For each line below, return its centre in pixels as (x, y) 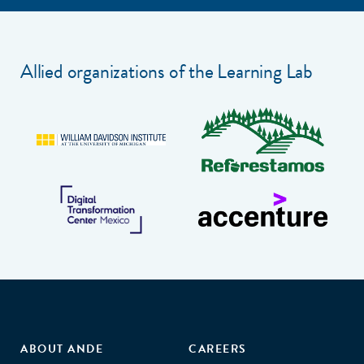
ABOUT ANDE (62, 349)
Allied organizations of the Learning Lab (167, 71)
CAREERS (218, 349)
